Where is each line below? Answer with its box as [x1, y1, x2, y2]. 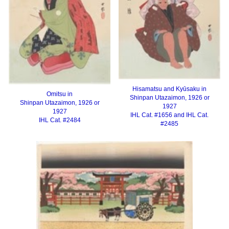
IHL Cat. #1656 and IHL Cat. [130, 111, 209, 119]
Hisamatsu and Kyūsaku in [132, 85, 207, 93]
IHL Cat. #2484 [38, 116, 81, 124]
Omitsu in [47, 90, 73, 98]
